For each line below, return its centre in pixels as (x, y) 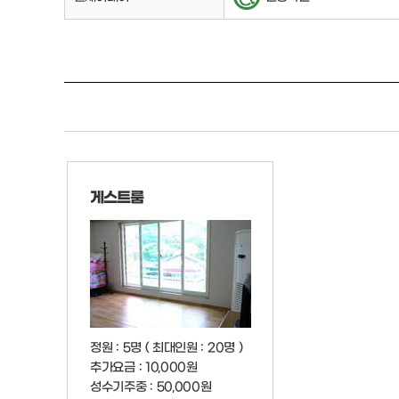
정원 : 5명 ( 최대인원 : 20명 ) (167, 346)
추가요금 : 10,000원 (144, 366)
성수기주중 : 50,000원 (151, 385)
